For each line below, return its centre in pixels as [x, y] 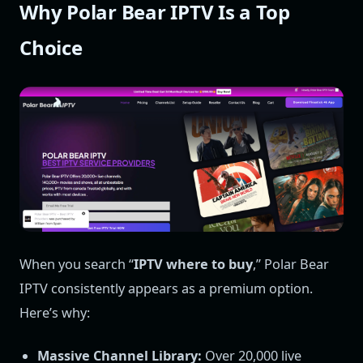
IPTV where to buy [193, 265]
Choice [51, 47]
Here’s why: [55, 313]
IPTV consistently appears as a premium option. [166, 289]
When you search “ [77, 265]
